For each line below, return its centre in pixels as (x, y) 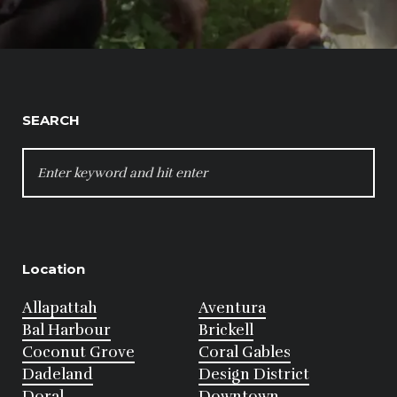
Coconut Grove (78, 353)
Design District (254, 375)
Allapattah (59, 308)
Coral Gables (245, 353)
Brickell (226, 331)
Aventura (232, 308)
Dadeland (58, 375)
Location (54, 269)
